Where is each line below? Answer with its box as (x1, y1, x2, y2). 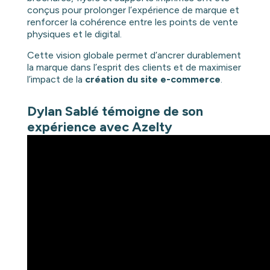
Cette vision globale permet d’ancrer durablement (27, 49, 241, 61)
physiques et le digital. (27, 28, 122, 40)
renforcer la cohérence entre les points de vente (27, 16, 238, 28)
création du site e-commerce (84, 74, 221, 86)
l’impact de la (27, 74, 85, 86)
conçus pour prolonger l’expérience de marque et (27, 4, 239, 16)
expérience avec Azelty (27, 119, 172, 136)
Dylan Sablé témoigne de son (27, 103, 203, 120)
